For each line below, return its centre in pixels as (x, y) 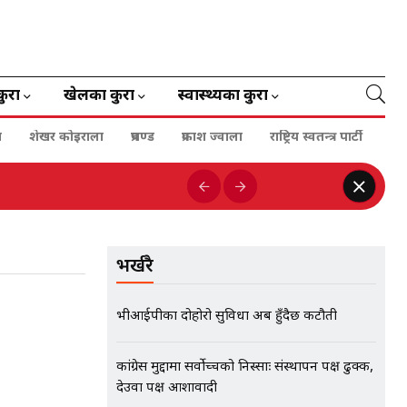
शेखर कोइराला (66, 138)
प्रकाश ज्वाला (212, 138)
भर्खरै (135, 267)
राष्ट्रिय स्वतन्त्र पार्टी (316, 138)
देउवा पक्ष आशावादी (167, 388)
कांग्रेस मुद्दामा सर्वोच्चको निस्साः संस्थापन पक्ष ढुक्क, (245, 367)
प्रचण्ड (143, 138)
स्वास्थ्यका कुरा (223, 96)
